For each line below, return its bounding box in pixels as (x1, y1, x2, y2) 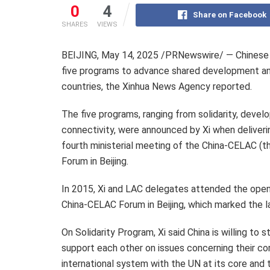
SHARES (61, 20, 88, 28)
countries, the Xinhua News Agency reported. (61, 80, 252, 92)
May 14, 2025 (101, 49, 159, 61)
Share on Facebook (192, 10, 266, 19)
